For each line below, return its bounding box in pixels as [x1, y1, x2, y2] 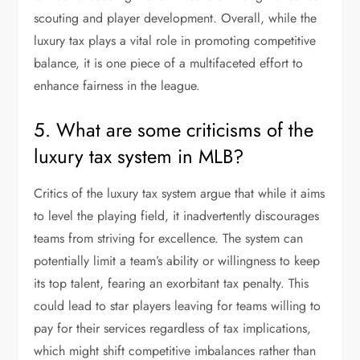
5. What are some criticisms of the [34, 116, 314, 144]
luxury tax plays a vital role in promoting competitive [34, 31, 317, 50]
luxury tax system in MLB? [34, 142, 244, 170]
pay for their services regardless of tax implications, [34, 319, 312, 337]
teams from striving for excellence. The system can [34, 229, 304, 247]
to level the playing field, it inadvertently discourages [34, 207, 320, 225]
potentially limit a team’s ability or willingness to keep [34, 252, 321, 270]
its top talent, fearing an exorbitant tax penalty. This [34, 274, 309, 292]
